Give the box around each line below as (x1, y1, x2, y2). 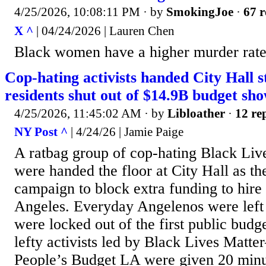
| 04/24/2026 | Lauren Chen (33, 23, 175, 38)
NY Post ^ (14, 125, 68, 140)
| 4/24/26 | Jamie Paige (68, 125, 183, 140)
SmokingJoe (166, 5, 233, 20)
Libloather (167, 106, 225, 121)
